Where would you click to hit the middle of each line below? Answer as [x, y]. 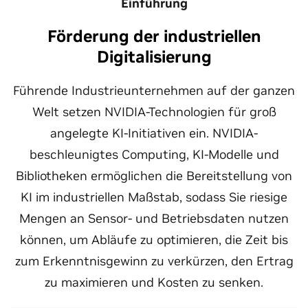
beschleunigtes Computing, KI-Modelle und [154, 154]
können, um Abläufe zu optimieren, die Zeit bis [154, 240]
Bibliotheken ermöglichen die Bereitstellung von [154, 176]
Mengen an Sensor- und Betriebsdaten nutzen [154, 218]
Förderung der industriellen [154, 36]
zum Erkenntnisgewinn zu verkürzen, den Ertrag [154, 261]
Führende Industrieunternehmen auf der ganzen [154, 90]
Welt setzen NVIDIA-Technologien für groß [154, 112]
